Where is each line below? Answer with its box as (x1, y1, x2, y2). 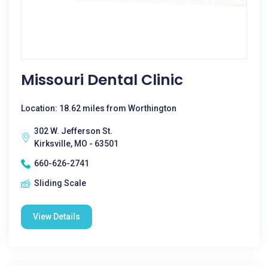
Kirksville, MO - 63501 (34, 139, 118, 148)
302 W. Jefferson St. (34, 126, 112, 136)
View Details (33, 212, 80, 221)
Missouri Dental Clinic (21, 69, 183, 90)
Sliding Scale (34, 178, 86, 188)
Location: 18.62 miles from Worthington (21, 103, 176, 113)
